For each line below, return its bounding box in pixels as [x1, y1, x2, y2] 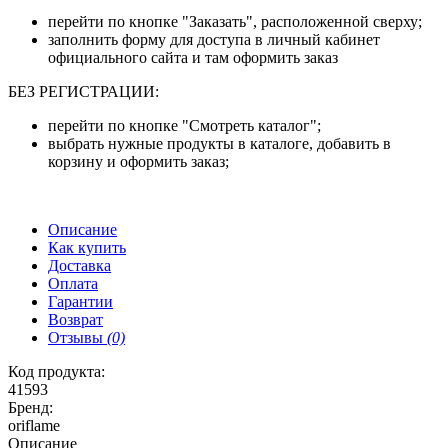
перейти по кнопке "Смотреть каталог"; [48, 117, 321, 135]
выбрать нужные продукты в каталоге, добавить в [48, 135, 391, 153]
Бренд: [8, 399, 53, 417]
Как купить [48, 239, 126, 257]
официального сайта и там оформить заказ [48, 49, 338, 67]
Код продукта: [8, 363, 105, 381]
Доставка [48, 257, 111, 275]
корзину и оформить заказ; [48, 153, 229, 171]
